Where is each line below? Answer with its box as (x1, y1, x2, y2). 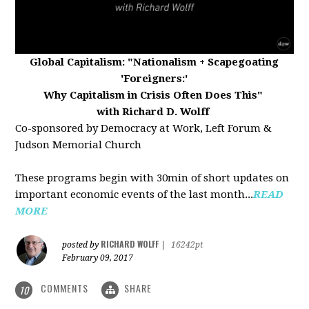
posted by (62, 240, 101, 250)
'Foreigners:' (121, 72, 188, 86)
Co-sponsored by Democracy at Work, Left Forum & (15, 122, 272, 135)
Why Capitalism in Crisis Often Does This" (43, 89, 266, 102)
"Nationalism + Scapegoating (128, 56, 279, 69)
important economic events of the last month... (15, 188, 254, 201)
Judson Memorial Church (15, 139, 142, 152)
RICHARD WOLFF (101, 238, 159, 250)
